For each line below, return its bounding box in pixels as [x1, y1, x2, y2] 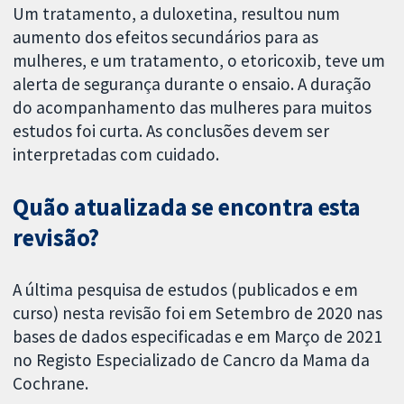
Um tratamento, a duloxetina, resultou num [13, 2, 341, 24]
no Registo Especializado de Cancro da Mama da [13, 348, 371, 371]
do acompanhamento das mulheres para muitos [13, 96, 372, 118]
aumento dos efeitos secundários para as [13, 25, 319, 48]
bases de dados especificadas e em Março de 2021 [13, 325, 383, 347]
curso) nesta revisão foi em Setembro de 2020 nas [13, 301, 383, 324]
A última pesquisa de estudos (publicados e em [13, 278, 359, 300]
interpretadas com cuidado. [13, 142, 220, 165]
